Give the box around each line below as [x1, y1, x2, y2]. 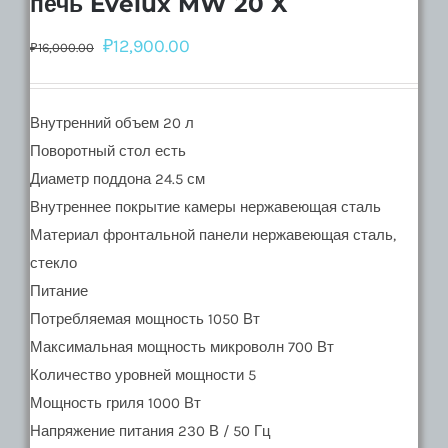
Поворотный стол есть [30, 141, 186, 160]
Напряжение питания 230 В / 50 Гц [30, 421, 271, 440]
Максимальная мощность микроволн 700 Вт [30, 337, 334, 356]
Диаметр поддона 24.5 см [30, 169, 205, 188]
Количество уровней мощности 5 [30, 365, 256, 384]
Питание [30, 281, 88, 300]
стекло [30, 253, 77, 272]
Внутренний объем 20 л [30, 113, 194, 132]
